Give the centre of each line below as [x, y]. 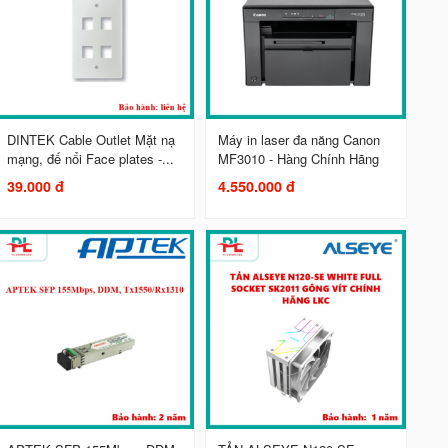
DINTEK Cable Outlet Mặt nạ [90, 140]
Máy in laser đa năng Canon [298, 140]
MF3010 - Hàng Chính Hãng [298, 159]
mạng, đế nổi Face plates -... [90, 159]
